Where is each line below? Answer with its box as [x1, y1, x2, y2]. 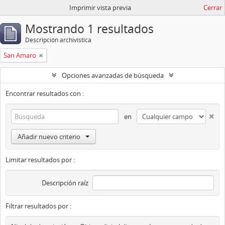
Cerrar [203, 3, 222, 12]
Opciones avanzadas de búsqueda [61, 71, 164, 80]
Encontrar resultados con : [6, 89, 84, 98]
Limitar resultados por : [6, 155, 75, 164]
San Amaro [4, 51, 36, 60]
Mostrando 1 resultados [25, 21, 154, 37]
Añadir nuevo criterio [18, 132, 80, 141]
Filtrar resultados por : [6, 201, 71, 210]
